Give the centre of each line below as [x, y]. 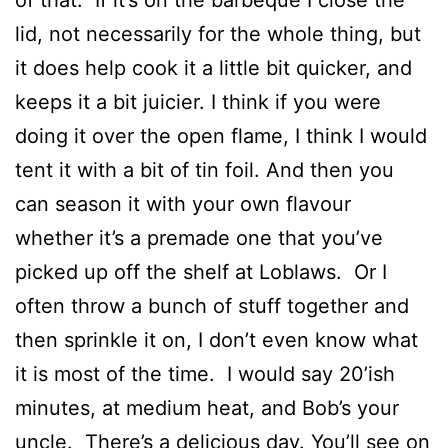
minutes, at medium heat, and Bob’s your [207, 408]
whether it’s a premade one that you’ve [199, 238]
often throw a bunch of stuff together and [212, 306]
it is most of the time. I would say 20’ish [205, 374]
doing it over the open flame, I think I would [221, 136]
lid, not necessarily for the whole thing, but [218, 34]
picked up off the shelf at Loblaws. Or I [201, 272]
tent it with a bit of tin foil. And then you [204, 170]
